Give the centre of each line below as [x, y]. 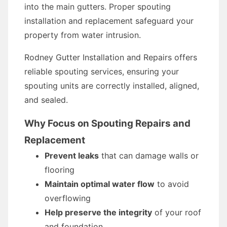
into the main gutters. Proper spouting [98, 7]
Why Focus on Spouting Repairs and [107, 123]
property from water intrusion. [83, 35]
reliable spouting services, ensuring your [102, 71]
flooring [60, 170]
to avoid [172, 184]
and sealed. [46, 100]
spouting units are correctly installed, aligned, [112, 86]
